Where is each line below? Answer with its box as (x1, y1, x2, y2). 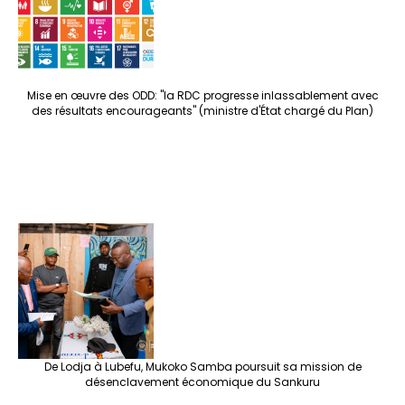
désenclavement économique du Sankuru (85, 374, 320, 391)
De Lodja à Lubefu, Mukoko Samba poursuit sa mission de (43, 359, 362, 375)
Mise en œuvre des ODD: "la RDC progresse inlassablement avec (26, 88, 379, 104)
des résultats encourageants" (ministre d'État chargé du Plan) (32, 103, 373, 119)
